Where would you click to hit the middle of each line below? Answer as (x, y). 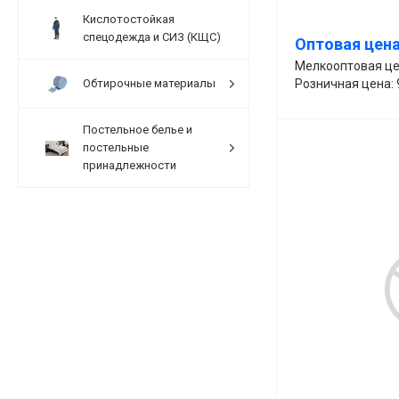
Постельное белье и (138, 129)
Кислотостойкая (129, 19)
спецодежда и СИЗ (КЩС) (152, 37)
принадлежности (130, 165)
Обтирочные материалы (149, 83)
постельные (116, 147)
